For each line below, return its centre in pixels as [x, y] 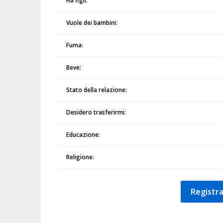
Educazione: [83, 135]
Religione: [80, 157]
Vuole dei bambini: [92, 23]
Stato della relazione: [97, 90]
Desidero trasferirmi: [96, 112]
